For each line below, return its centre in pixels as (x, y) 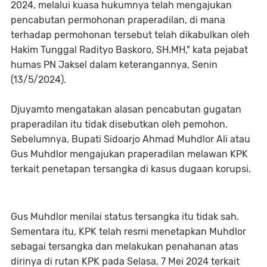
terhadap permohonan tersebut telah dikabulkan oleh (130, 35)
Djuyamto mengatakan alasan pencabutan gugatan (126, 109)
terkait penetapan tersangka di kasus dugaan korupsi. (131, 169)
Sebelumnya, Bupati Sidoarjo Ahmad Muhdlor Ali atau (131, 139)
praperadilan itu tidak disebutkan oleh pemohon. (119, 124)
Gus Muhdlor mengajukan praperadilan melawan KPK (129, 154)
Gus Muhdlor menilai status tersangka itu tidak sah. (125, 216)
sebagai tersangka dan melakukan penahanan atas (125, 246)
